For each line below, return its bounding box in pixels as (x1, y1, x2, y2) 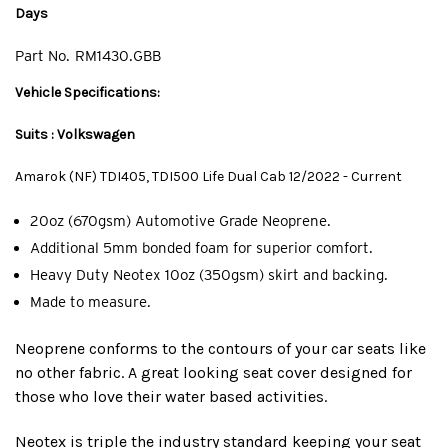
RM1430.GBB (75, 46, 161, 65)
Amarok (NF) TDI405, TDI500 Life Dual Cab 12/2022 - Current (15, 167, 402, 185)
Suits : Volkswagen (15, 125, 138, 143)
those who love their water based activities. (15, 386, 327, 406)
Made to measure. (30, 292, 151, 311)
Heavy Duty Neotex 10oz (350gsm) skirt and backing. (30, 265, 388, 284)
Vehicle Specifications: (15, 83, 160, 101)
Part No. (15, 46, 70, 65)
